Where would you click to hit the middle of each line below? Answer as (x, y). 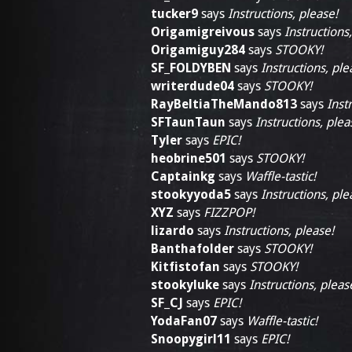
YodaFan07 (184, 321)
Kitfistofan (185, 267)
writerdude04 (192, 86)
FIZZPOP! (229, 213)
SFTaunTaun (188, 122)
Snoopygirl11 (191, 339)
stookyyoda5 (191, 194)
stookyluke (185, 285)
